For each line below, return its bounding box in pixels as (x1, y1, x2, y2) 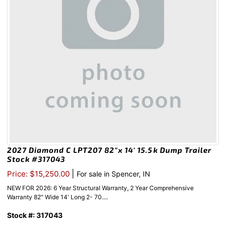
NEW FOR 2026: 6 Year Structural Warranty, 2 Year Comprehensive (7, 184, 194, 192)
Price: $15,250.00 (7, 169, 72, 179)
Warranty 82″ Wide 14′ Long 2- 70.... (7, 193, 108, 201)
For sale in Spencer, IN (77, 169, 150, 179)
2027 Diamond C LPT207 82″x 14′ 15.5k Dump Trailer (7, 145, 211, 155)
